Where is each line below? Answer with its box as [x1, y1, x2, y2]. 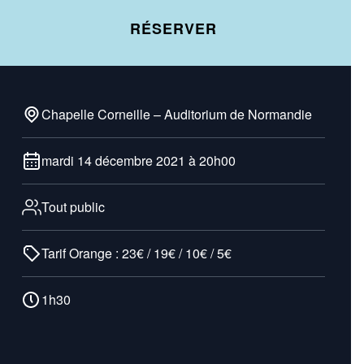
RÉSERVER [130, 18, 217, 39]
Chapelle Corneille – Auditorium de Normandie [41, 105, 312, 123]
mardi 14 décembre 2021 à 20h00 [41, 151, 236, 170]
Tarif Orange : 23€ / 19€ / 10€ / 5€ [41, 244, 232, 262]
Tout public [41, 197, 105, 216]
